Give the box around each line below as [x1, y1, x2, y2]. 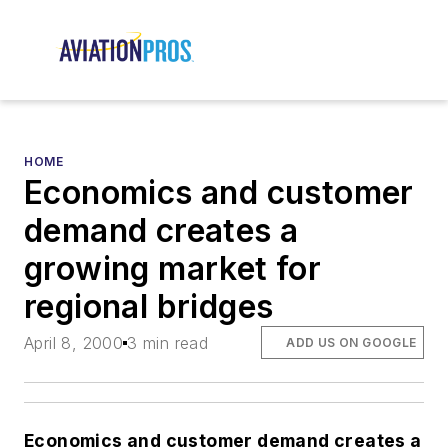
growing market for [24, 249, 322, 289]
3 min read [127, 332, 209, 353]
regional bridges [24, 287, 274, 327]
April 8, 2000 [24, 332, 124, 353]
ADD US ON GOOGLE [286, 334, 417, 350]
